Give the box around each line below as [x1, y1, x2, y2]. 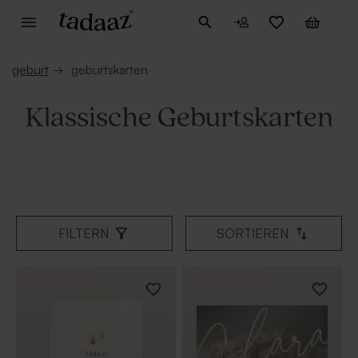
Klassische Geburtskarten [25, 103, 333, 133]
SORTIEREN [217, 225, 289, 242]
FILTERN [58, 225, 109, 242]
